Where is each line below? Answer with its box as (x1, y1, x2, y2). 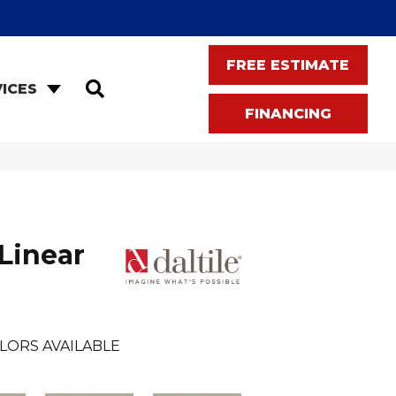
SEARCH (103, 78, 167, 95)
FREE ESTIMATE (226, 56, 350, 73)
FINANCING (244, 104, 331, 122)
